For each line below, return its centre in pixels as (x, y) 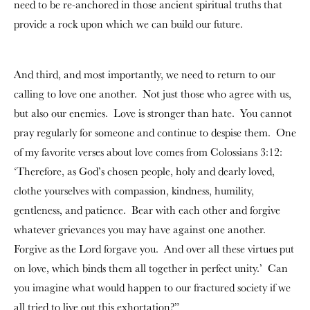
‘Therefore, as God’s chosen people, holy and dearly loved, (144, 171)
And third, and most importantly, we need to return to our (145, 74)
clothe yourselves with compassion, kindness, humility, (134, 191)
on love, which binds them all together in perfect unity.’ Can (151, 268)
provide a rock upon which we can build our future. (128, 24)
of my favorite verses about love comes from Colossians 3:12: (148, 152)
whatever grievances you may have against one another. (141, 229)
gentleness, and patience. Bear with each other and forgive (147, 210)
